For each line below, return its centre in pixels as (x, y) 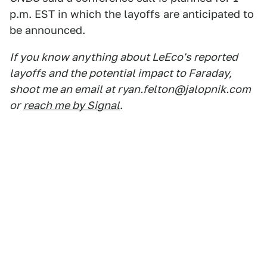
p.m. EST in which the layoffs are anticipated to (132, 14)
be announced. (47, 30)
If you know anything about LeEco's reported (124, 57)
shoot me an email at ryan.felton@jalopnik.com (130, 89)
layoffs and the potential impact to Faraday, (121, 73)
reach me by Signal (72, 105)
